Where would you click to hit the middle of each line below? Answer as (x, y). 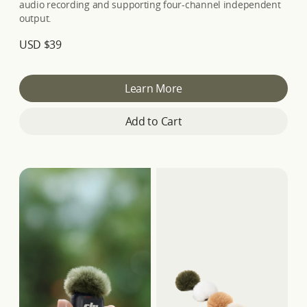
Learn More (153, 89)
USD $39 (40, 45)
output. (36, 19)
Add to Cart (153, 122)
